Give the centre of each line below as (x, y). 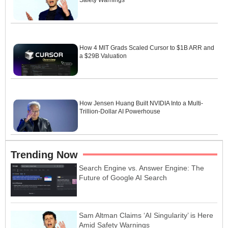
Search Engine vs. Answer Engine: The (141, 168)
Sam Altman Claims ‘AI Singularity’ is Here (146, 215)
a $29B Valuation (103, 56)
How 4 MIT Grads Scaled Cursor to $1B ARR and (147, 48)
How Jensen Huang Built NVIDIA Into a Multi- (141, 104)
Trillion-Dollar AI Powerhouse (120, 112)
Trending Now (44, 154)
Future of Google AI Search (123, 177)
